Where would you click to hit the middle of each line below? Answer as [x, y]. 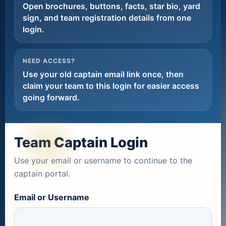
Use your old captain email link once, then [103, 74]
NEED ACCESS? [49, 61]
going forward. [51, 98]
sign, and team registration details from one [107, 18]
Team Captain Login [81, 143]
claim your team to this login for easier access [111, 86]
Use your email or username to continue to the [103, 160]
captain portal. [42, 174]
